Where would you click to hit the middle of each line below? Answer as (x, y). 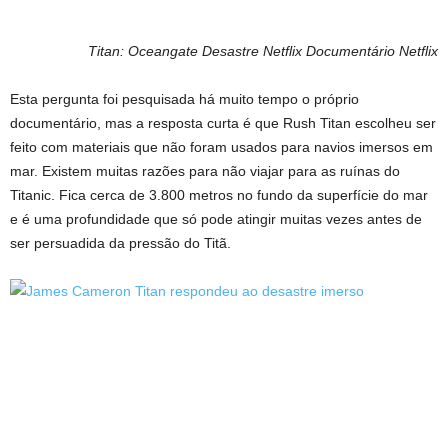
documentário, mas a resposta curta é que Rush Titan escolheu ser (223, 123)
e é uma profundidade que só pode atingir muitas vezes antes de (216, 219)
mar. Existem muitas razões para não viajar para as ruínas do (205, 171)
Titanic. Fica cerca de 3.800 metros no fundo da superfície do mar (219, 195)
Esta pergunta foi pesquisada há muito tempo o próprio (184, 99)
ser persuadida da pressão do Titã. (120, 243)
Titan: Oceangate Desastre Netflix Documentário (243, 51)
